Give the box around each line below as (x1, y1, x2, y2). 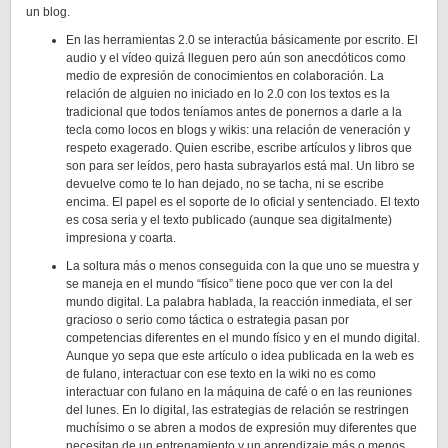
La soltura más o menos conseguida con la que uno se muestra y (66, 259, 419, 273)
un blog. (26, 5, 70, 19)
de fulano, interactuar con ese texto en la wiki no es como (66, 367, 376, 381)
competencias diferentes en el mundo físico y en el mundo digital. (66, 331, 420, 345)
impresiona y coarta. (66, 231, 176, 245)
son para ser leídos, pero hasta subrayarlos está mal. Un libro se (66, 159, 415, 173)
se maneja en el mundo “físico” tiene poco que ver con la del (66, 277, 393, 291)
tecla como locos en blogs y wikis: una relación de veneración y (66, 123, 410, 137)
